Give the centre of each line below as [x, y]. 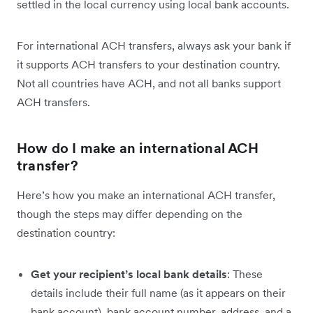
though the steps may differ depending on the [130, 214]
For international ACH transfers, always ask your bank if [154, 46]
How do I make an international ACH [138, 148]
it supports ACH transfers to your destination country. [148, 65]
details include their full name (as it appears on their [158, 293]
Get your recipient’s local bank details [129, 274]
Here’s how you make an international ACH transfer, [146, 195]
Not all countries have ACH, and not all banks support [149, 83]
